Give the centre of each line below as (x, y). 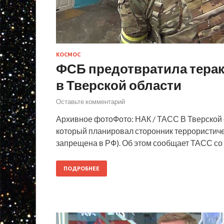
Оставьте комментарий (90, 102)
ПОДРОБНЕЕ (81, 169)
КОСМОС (68, 54)
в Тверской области (119, 85)
